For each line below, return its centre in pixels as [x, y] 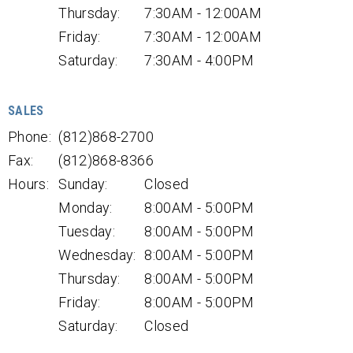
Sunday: [83, 184]
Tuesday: [87, 231]
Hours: [29, 184]
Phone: [30, 137]
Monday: [85, 208]
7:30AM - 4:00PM [199, 60]
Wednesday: [97, 255]
